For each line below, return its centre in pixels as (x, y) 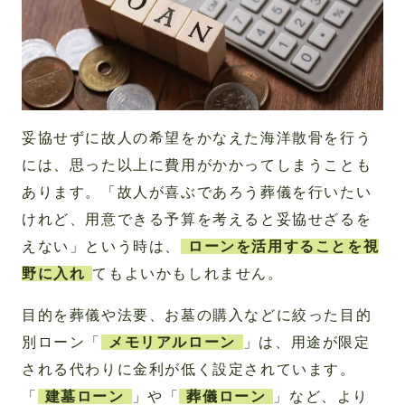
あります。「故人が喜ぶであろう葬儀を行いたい (197, 193)
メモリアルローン (172, 343)
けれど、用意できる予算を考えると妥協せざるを (197, 220)
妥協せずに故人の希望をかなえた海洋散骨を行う (197, 138)
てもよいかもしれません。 (188, 274)
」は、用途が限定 (306, 343)
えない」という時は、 (101, 247)
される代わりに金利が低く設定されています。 (189, 370)
